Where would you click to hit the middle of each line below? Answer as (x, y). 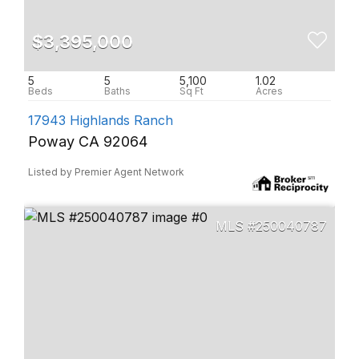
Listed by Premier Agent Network (106, 172)
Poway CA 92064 (88, 141)
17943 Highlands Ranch (101, 120)
